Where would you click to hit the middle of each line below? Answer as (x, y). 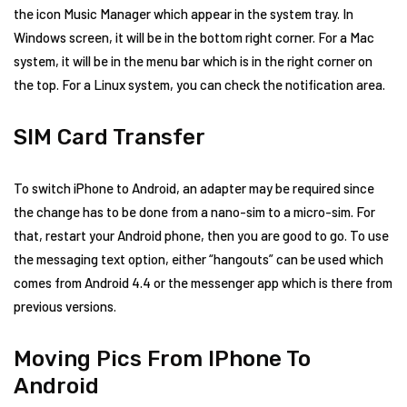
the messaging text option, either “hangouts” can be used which (199, 259)
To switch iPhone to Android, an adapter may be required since (194, 188)
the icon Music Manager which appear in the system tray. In (184, 14)
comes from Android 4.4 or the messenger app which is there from (203, 283)
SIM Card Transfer (109, 137)
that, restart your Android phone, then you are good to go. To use (201, 235)
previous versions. (65, 306)
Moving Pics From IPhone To (162, 359)
